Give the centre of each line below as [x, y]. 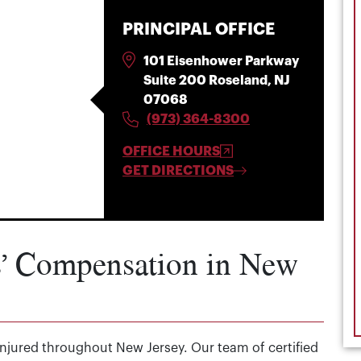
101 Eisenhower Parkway [222, 61]
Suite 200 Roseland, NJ [217, 80]
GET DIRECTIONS [178, 170]
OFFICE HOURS [172, 151]
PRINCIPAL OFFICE [199, 29]
